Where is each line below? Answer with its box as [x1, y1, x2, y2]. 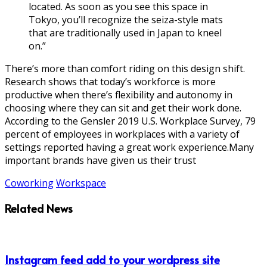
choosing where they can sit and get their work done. [5, 101, 241, 114]
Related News [5, 200, 73, 216]
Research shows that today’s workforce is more [5, 74, 216, 88]
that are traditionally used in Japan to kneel [29, 26, 222, 39]
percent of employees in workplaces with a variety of [5, 127, 240, 141]
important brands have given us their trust [5, 153, 196, 167]
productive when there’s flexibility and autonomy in [5, 88, 232, 101]
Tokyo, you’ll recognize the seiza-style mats [29, 13, 223, 26]
